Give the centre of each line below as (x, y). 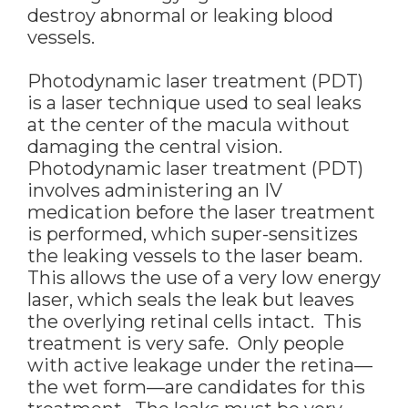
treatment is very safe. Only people (186, 344)
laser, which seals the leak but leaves (191, 300)
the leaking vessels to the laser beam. (197, 256)
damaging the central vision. (157, 147)
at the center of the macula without (189, 125)
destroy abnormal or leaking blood (180, 16)
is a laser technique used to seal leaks (194, 103)
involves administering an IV (155, 191)
